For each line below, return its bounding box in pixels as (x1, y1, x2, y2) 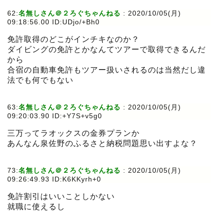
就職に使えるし (7, 202, 65, 211)
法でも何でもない (7, 76, 73, 85)
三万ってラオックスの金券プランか (7, 129, 140, 138)
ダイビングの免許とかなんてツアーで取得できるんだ (7, 45, 206, 54)
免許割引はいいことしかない (7, 192, 115, 201)
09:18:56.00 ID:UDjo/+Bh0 (7, 18, 100, 26)
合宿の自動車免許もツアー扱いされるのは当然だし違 (7, 66, 206, 74)
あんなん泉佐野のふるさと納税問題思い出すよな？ (7, 139, 198, 148)
